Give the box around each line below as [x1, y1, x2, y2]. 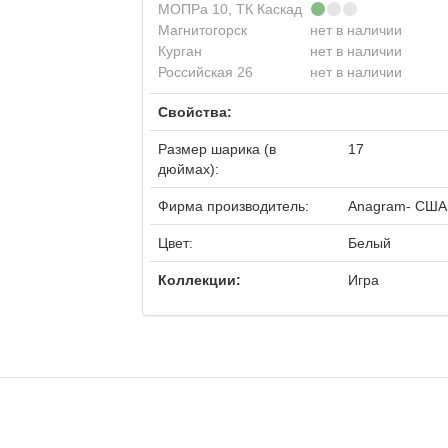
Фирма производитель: [157, 198, 309, 214]
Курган [157, 43, 206, 59]
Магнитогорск [157, 22, 251, 38]
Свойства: [157, 104, 232, 120]
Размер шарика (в [157, 141, 276, 157]
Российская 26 [157, 64, 257, 80]
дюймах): [157, 161, 219, 177]
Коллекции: [157, 272, 241, 288]
